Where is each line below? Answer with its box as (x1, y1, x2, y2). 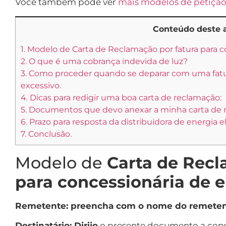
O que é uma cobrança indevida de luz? (27, 55, 190, 66)
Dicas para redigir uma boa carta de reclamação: (28, 92, 223, 102)
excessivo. (21, 80, 63, 90)
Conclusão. (26, 128, 74, 139)
